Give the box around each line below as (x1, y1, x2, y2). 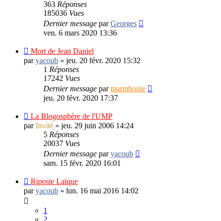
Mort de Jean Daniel (31, 46, 94, 55)
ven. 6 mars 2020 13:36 (43, 28, 117, 37)
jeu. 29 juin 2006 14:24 (61, 121, 134, 130)
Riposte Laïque (31, 177, 78, 185)
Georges (110, 19, 137, 28)
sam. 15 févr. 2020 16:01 (43, 158, 121, 167)
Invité (36, 121, 53, 130)
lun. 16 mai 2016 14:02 (66, 186, 139, 195)
